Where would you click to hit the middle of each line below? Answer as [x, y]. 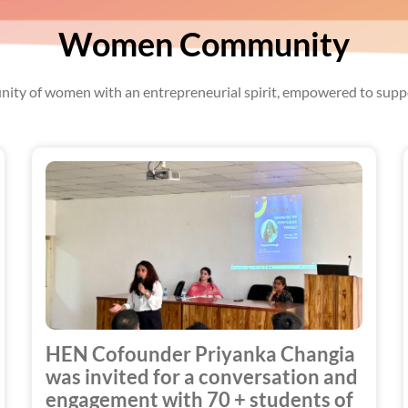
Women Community [204, 43]
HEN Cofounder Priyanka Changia [200, 354]
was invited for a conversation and [201, 377]
